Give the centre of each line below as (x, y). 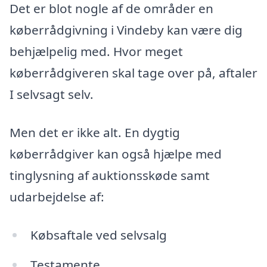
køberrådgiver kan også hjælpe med (116, 154)
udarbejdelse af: (57, 197)
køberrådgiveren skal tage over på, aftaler (133, 73)
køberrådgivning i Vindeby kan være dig (126, 30)
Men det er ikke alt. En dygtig (95, 133)
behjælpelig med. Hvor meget (96, 52)
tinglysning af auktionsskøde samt (110, 176)
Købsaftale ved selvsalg (98, 235)
